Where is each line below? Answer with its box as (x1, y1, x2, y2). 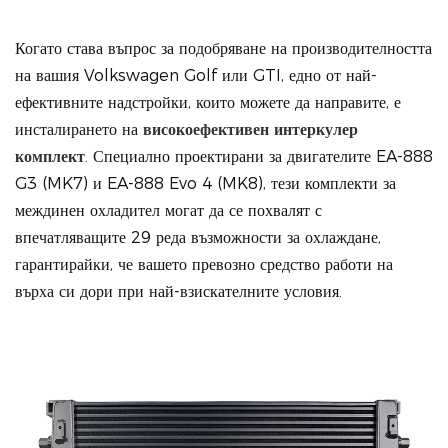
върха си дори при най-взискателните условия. (15, 281, 342, 301)
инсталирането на (15, 119, 143, 139)
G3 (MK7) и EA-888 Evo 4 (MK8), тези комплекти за (15, 173, 396, 193)
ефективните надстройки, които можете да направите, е (15, 92, 401, 112)
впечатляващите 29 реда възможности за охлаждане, (15, 227, 381, 247)
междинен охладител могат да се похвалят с (15, 200, 322, 220)
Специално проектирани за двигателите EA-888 (88, 146, 433, 166)
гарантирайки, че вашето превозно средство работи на (15, 254, 393, 274)
